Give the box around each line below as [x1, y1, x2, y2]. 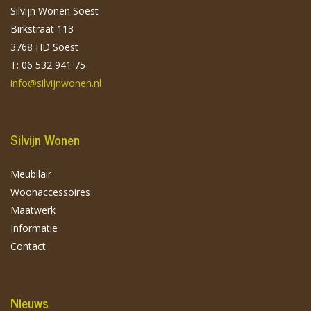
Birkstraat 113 [10, 22, 74, 35]
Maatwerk [10, 203, 56, 217]
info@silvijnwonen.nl [10, 76, 101, 90]
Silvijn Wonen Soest [10, 3, 99, 17]
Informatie [10, 221, 58, 235]
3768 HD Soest [10, 40, 78, 53]
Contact [10, 239, 46, 253]
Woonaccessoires [10, 185, 90, 199]
